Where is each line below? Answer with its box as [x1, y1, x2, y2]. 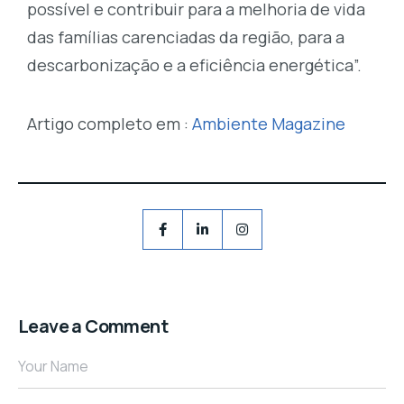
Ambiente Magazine [192, 113, 345, 135]
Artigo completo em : [27, 113, 192, 135]
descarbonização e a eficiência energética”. [27, 54, 362, 77]
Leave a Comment [18, 314, 168, 339]
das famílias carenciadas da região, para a [27, 26, 344, 49]
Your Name [18, 356, 88, 377]
